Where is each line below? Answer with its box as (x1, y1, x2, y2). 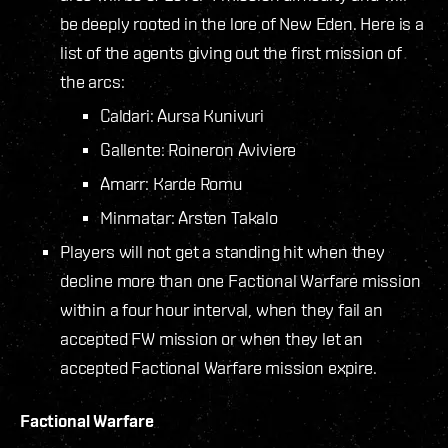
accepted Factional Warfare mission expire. (60, 356, 377, 378)
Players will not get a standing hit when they (60, 240, 385, 262)
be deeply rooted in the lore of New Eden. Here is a (60, 12, 424, 34)
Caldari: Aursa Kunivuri (100, 104, 264, 126)
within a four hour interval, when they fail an (60, 298, 383, 320)
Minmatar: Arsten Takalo (100, 206, 278, 228)
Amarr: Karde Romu (100, 172, 242, 194)
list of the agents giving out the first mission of (60, 41, 403, 63)
